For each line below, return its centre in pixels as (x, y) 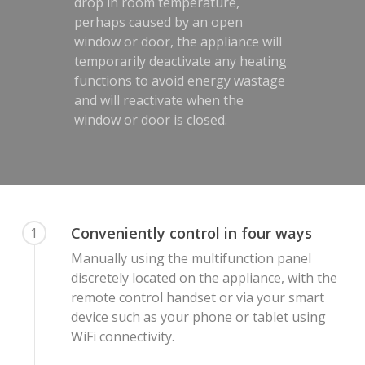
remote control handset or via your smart (197, 297)
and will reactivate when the (158, 100)
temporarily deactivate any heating (180, 61)
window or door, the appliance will (178, 41)
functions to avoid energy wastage (179, 80)
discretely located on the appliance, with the (204, 277)
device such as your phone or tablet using (198, 317)
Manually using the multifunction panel (191, 258)
